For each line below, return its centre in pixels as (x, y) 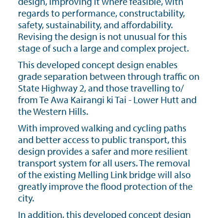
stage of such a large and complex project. (103, 48)
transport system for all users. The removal (104, 163)
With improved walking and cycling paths (102, 128)
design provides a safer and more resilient (103, 151)
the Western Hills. (53, 111)
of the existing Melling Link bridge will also (104, 174)
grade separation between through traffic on (109, 76)
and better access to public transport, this (102, 139)
